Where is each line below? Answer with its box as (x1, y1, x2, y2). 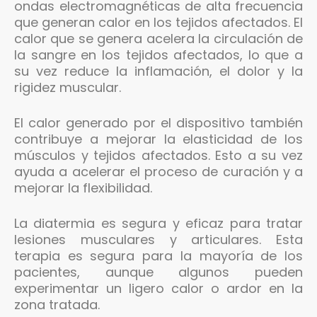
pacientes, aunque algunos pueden (14, 263, 303, 281)
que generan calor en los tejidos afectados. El (14, 13, 303, 31)
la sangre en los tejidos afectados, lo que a (14, 45, 303, 64)
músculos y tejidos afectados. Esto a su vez (14, 146, 303, 164)
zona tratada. (14, 295, 100, 313)
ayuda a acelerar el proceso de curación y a (14, 162, 303, 180)
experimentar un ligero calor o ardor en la (14, 279, 303, 297)
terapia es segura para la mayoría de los (14, 246, 303, 265)
